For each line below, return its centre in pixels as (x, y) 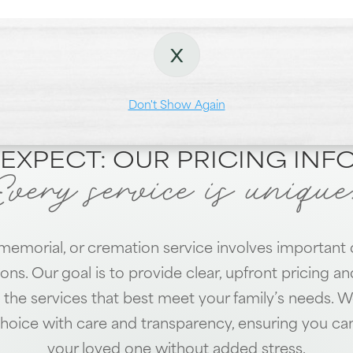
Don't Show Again (176, 103)
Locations (92, 84)
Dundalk (184, 84)
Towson (268, 84)
